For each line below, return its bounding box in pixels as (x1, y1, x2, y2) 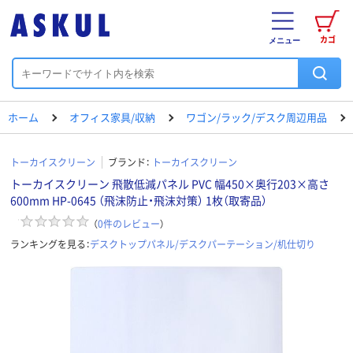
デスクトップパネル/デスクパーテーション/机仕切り (90, 236, 315, 251)
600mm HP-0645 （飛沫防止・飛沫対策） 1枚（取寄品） (10, 192, 267, 208)
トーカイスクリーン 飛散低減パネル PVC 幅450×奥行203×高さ (10, 176, 329, 191)
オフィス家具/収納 (69, 110, 155, 124)
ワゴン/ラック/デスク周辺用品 (186, 110, 327, 124)
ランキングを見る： (10, 236, 90, 251)
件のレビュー (103, 216, 160, 230)
